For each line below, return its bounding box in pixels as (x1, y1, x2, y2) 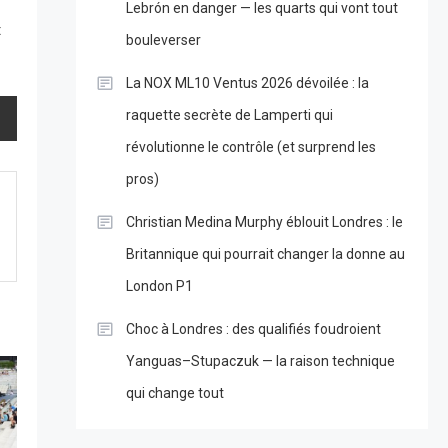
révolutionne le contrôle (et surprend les (125, 139, 376, 156)
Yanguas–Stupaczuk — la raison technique (125, 353, 395, 370)
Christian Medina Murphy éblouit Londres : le (125, 214, 403, 231)
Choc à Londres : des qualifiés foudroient (125, 321, 381, 338)
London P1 (125, 278, 193, 295)
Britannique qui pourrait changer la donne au (125, 246, 405, 263)
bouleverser (125, 32, 201, 49)
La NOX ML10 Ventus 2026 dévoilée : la (125, 75, 369, 92)
